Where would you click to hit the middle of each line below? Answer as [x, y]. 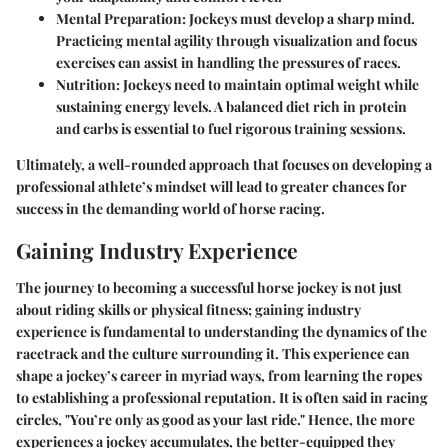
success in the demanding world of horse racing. [170, 208]
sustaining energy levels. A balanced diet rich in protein [231, 106]
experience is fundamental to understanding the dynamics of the [221, 332]
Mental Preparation [119, 18]
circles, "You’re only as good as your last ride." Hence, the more [215, 420]
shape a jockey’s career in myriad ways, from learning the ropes [219, 376]
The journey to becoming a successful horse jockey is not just [209, 288]
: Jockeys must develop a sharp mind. [298, 18]
